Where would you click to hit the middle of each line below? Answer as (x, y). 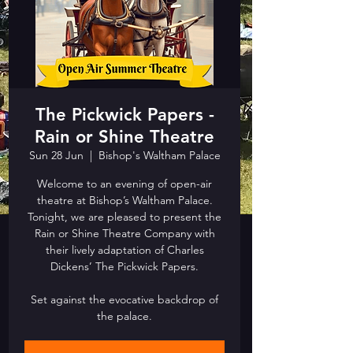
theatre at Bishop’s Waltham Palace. (124, 200)
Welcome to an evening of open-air (124, 184)
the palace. (124, 316)
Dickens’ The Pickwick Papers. (124, 266)
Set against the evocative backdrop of (124, 299)
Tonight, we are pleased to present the (124, 217)
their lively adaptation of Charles (124, 250)
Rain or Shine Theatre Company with (124, 233)
